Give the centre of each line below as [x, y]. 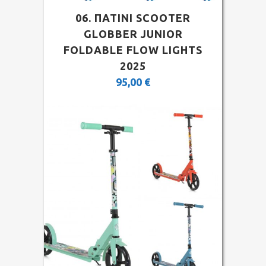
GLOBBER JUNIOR [133, 34]
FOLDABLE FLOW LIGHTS [133, 50]
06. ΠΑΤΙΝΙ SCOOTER [133, 18]
